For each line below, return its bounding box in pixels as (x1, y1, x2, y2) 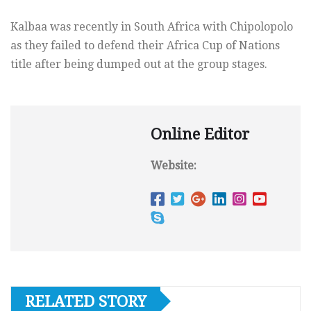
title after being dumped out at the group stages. (10, 57, 267, 71)
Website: (151, 158, 196, 172)
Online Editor (151, 125, 249, 143)
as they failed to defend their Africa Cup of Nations (10, 38, 280, 52)
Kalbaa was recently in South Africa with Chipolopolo (10, 19, 293, 33)
